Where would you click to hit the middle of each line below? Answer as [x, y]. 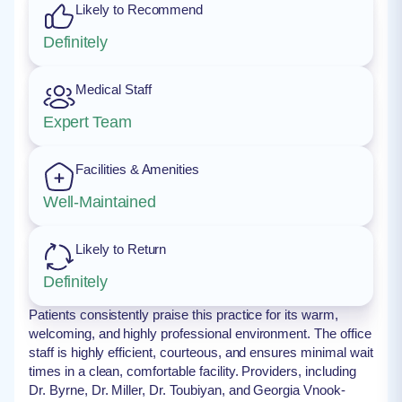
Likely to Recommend [140, 9]
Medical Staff [114, 89]
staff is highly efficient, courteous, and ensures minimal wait [201, 352]
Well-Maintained [100, 202]
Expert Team [87, 122]
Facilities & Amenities [138, 169]
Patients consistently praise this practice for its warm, [184, 315]
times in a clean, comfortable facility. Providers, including [192, 371]
